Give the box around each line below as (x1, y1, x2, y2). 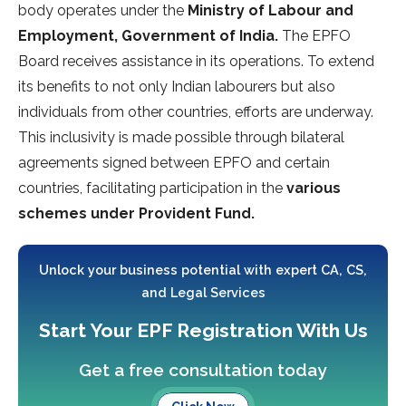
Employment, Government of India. (18, 27, 278, 45)
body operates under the (18, 2, 188, 20)
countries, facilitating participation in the (18, 179, 286, 198)
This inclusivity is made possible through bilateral (18, 129, 344, 147)
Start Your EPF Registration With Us (38, 319, 368, 343)
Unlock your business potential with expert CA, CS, (39, 262, 367, 278)
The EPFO (278, 27, 351, 45)
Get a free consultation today (79, 360, 327, 381)
